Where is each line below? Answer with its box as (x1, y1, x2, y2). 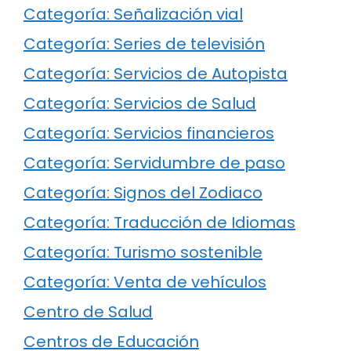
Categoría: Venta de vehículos (24, 270, 266, 293)
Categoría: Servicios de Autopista (24, 62, 288, 85)
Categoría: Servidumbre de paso (24, 151, 285, 174)
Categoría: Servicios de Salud (24, 92, 256, 114)
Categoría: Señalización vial (24, 2, 243, 25)
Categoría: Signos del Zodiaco (24, 181, 262, 204)
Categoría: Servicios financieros (24, 121, 274, 144)
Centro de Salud (24, 300, 153, 323)
